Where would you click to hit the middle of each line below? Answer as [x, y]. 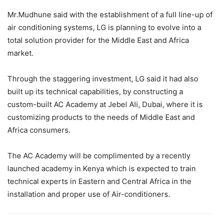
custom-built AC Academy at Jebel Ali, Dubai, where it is [105, 105]
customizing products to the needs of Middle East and [101, 117]
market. [20, 53]
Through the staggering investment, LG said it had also [103, 79]
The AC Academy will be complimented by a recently [99, 156]
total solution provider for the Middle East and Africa [98, 40]
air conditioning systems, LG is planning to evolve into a [104, 28]
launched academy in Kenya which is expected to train [102, 169]
